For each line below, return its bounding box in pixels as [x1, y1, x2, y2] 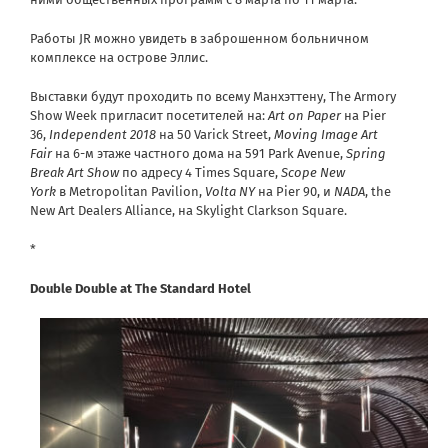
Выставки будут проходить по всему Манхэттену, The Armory [30, 89, 396, 105]
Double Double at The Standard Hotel [30, 281, 251, 297]
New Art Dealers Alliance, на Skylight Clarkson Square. [30, 203, 347, 219]
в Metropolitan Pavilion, [56, 184, 205, 200]
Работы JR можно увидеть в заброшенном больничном [30, 31, 369, 47]
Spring [346, 146, 386, 162]
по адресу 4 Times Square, [119, 165, 281, 181]
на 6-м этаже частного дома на [52, 146, 245, 162]
